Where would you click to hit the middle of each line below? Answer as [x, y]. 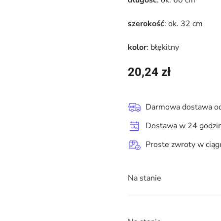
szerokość [146, 24]
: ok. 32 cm [184, 24]
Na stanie [145, 178]
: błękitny [163, 47]
